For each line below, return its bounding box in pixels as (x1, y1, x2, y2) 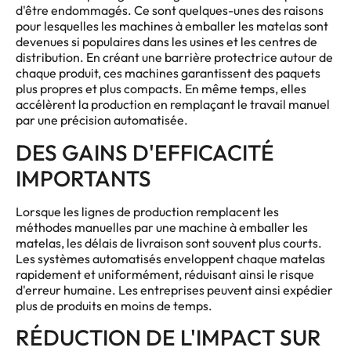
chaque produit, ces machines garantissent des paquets (16, 65, 320, 81)
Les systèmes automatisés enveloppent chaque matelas (16, 250, 325, 266)
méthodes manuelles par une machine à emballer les (16, 219, 308, 235)
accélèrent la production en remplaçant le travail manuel (16, 96, 330, 113)
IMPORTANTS (16, 164, 156, 192)
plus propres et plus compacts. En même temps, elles (16, 81, 306, 97)
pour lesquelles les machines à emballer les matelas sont (16, 18, 328, 34)
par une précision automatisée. (16, 112, 190, 128)
